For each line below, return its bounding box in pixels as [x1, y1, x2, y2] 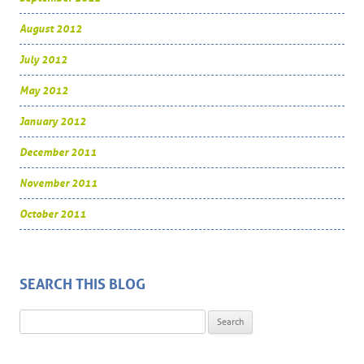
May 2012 [19, 84, 68, 97]
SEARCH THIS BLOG [19, 275, 145, 294]
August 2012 [19, 23, 82, 36]
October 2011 [19, 208, 86, 221]
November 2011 [19, 177, 97, 190]
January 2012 [19, 115, 86, 128]
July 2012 [19, 54, 67, 67]
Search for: [19, 313, 71, 326]
